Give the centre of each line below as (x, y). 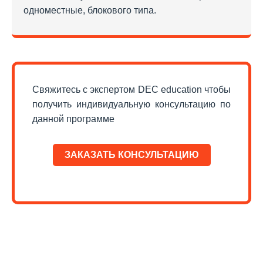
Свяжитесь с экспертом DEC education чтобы (131, 89)
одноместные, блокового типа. (90, 10)
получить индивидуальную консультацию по (131, 104)
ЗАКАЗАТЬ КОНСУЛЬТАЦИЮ (131, 154)
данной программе (73, 119)
